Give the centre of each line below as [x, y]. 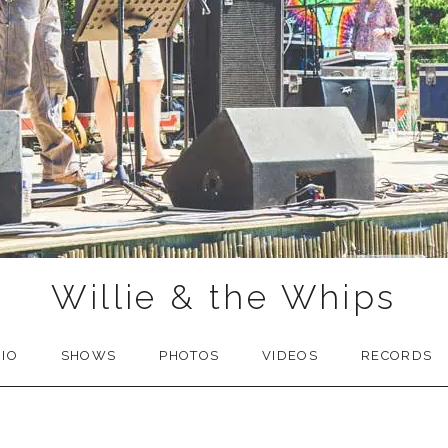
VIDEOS [290, 355]
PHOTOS [189, 355]
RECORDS [397, 355]
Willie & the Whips [224, 297]
